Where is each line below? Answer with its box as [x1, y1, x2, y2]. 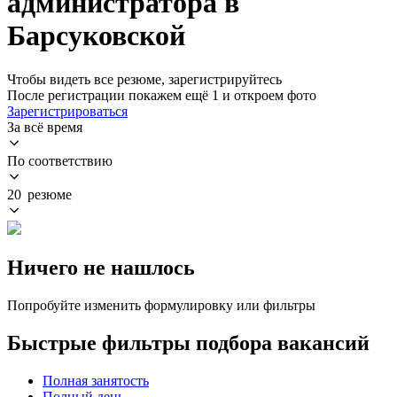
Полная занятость [43, 372, 149, 388]
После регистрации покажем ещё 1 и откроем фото [7, 87, 316, 103]
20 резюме [7, 186, 72, 202]
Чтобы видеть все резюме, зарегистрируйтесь [7, 71, 282, 87]
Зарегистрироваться [7, 103, 128, 119]
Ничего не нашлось [7, 255, 195, 279]
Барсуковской [7, 19, 185, 52]
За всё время [7, 119, 82, 135]
